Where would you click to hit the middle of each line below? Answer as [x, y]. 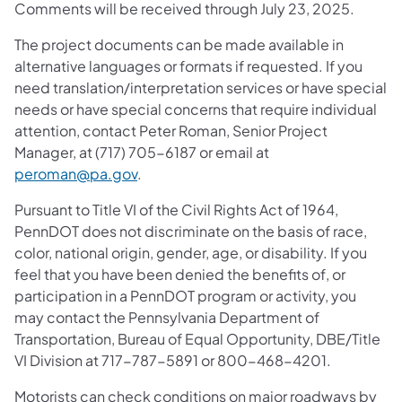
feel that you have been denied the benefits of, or [180, 274]
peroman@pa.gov [76, 173]
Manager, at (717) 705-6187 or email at [142, 152]
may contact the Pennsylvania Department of [167, 317]
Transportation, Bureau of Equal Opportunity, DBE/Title [197, 338]
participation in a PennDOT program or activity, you [185, 295]
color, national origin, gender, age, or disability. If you [191, 252]
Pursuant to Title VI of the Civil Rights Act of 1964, [176, 209]
